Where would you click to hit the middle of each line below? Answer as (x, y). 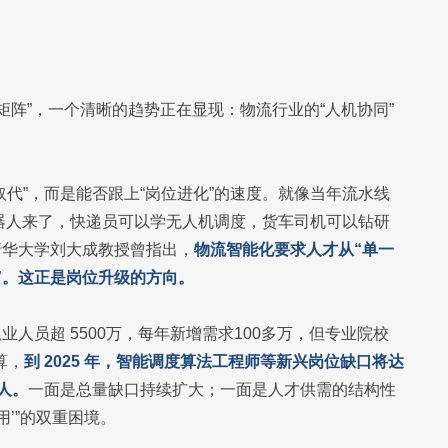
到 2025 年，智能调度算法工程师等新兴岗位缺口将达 (214, 361)
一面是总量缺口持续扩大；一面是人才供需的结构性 (212, 389)
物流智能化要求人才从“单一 (294, 249)
